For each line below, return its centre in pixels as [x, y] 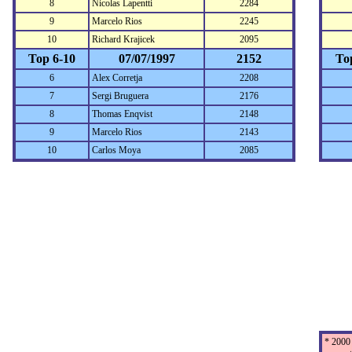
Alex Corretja [117, 78]
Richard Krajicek [123, 39]
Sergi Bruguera [120, 96]
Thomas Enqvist [122, 114]
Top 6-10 [52, 59]
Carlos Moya [116, 150]
